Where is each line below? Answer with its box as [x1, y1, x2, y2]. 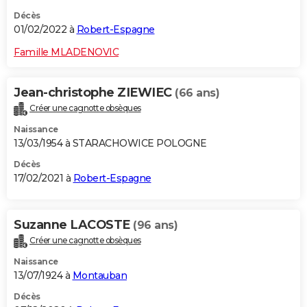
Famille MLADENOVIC [14, 45, 119, 58]
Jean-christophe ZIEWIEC [14, 84, 175, 100]
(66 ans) [175, 86, 219, 99]
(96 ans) [133, 218, 177, 232]
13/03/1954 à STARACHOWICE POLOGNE [14, 136, 207, 149]
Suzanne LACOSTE [14, 217, 133, 232]
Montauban [72, 269, 127, 282]
